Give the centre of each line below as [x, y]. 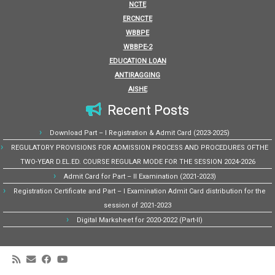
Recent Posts [148, 110]
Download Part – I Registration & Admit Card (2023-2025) [140, 133]
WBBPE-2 [137, 47]
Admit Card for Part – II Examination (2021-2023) [140, 176]
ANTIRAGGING [137, 75]
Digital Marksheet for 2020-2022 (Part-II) [140, 220]
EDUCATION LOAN [137, 61]
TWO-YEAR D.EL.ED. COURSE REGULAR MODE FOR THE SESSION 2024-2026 [137, 162]
